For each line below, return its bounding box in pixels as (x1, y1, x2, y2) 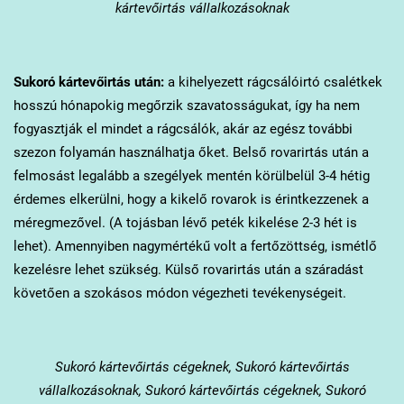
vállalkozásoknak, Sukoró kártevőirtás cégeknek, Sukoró (38, 382, 366, 399)
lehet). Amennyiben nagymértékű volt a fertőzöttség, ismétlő (13, 238, 377, 255)
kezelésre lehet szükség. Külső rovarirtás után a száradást (13, 262, 363, 279)
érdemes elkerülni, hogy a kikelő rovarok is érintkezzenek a (13, 191, 369, 208)
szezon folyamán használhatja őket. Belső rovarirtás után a (13, 144, 369, 161)
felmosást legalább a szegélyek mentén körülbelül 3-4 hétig (13, 168, 370, 185)
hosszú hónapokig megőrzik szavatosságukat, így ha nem (13, 97, 360, 115)
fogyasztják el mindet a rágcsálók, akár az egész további (13, 121, 353, 138)
